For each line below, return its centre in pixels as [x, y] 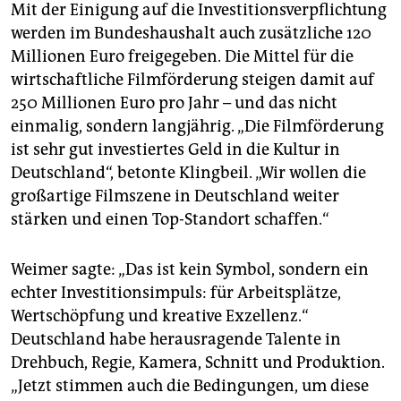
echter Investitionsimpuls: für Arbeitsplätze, [176, 293]
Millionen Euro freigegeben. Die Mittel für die [182, 57]
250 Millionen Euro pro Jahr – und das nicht [174, 103]
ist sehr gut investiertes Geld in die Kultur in [175, 150]
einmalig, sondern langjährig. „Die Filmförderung [197, 127]
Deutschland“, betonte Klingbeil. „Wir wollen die [188, 173]
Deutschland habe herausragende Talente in [176, 340]
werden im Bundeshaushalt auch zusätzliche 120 [191, 34]
